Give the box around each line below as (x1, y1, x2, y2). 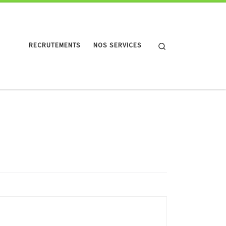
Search (166, 40, 188, 49)
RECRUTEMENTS (29, 41, 81, 50)
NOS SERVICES (93, 41, 142, 50)
